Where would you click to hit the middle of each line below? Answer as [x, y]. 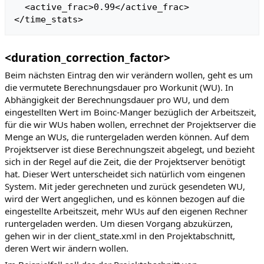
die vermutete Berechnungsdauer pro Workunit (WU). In [119, 87]
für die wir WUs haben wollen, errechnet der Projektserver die [130, 124]
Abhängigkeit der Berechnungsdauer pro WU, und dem [117, 99]
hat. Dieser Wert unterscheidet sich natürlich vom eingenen [125, 174]
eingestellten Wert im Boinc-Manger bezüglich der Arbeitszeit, [131, 112]
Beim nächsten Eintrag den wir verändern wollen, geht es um [129, 75]
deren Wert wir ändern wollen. [67, 248]
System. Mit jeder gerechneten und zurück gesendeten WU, [125, 186]
